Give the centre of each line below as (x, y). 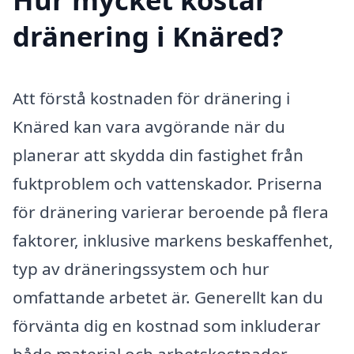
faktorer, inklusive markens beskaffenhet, (173, 241)
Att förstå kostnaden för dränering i (151, 98)
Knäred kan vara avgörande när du (149, 127)
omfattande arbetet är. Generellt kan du (168, 298)
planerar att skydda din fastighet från (158, 155)
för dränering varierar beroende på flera (171, 212)
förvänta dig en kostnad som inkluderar (167, 326)
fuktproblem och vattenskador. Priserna (168, 184)
